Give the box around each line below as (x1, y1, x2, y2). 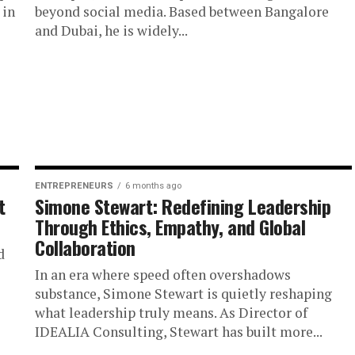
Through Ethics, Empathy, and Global (35, 212, 306, 241)
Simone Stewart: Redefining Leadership (35, 191, 331, 220)
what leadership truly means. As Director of (35, 303, 307, 322)
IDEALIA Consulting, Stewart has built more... (35, 322, 323, 341)
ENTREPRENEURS (35, 180, 113, 191)
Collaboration (35, 232, 136, 261)
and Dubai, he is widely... (35, 21, 188, 40)
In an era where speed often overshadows (35, 265, 291, 284)
